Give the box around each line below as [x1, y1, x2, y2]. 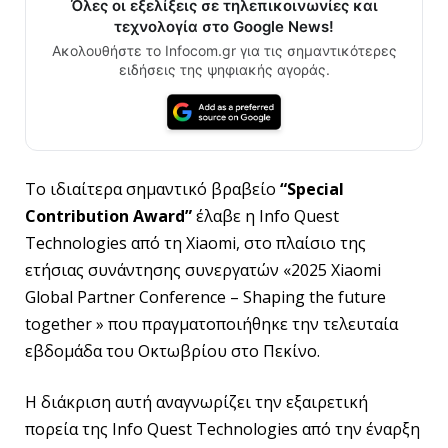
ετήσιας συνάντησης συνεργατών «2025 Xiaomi [25, 258, 381, 281]
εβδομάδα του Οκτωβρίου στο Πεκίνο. [25, 339, 320, 362]
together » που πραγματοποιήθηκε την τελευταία [25, 312, 398, 335]
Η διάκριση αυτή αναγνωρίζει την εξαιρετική [25, 391, 368, 414]
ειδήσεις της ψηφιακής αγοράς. [118, 61, 330, 78]
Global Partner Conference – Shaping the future [25, 285, 386, 308]
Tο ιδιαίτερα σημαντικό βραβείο [25, 177, 280, 200]
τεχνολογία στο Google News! [114, 17, 334, 36]
